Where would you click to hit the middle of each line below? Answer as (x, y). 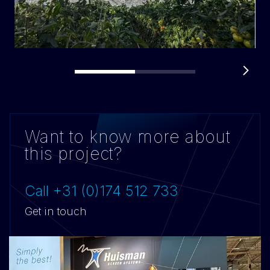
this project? (74, 153)
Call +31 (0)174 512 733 (102, 190)
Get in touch (56, 211)
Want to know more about (128, 137)
